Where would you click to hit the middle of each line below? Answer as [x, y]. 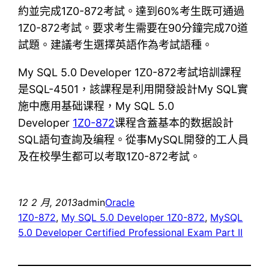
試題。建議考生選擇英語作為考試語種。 [116, 44]
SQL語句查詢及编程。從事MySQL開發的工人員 [134, 139]
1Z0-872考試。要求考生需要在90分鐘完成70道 [133, 28]
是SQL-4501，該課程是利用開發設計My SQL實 [133, 89]
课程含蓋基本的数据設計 [174, 122]
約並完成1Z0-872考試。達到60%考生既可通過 [131, 11]
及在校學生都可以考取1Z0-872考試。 [110, 156]
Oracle [120, 202]
